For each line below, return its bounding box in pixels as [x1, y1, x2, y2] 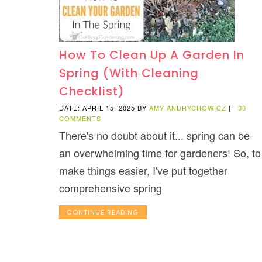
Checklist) [58, 83, 125, 100]
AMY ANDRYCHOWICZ [149, 103, 226, 113]
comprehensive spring [58, 180, 162, 196]
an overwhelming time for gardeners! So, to [58, 145, 261, 161]
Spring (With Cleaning [58, 65, 199, 82]
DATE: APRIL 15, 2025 [58, 103, 135, 113]
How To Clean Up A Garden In [58, 47, 244, 64]
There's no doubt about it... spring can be [58, 127, 250, 143]
